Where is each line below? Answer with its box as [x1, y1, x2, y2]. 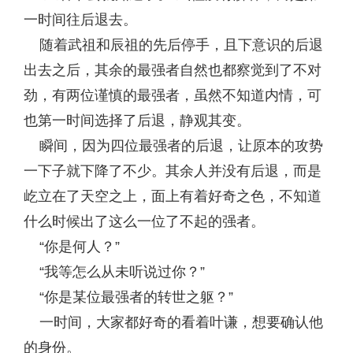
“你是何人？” [24, 239, 120, 255]
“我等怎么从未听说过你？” [24, 264, 205, 280]
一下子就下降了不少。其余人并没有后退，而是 [24, 163, 321, 179]
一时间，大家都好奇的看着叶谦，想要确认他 [24, 314, 323, 330]
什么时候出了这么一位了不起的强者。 [24, 214, 265, 229]
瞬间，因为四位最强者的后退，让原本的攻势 [24, 138, 323, 154]
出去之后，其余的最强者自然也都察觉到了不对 [24, 62, 321, 78]
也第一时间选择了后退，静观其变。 [24, 113, 251, 128]
